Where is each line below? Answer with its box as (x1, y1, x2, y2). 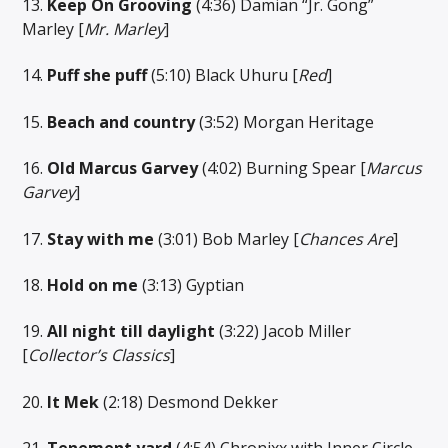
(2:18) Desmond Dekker (99, 390, 279, 413)
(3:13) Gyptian (138, 274, 245, 297)
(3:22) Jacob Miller (215, 320, 352, 343)
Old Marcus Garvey (47, 157, 199, 180)
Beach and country (43, 110, 196, 133)
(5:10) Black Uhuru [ (147, 64, 299, 87)
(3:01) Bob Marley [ (154, 227, 300, 250)
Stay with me (43, 227, 155, 250)
